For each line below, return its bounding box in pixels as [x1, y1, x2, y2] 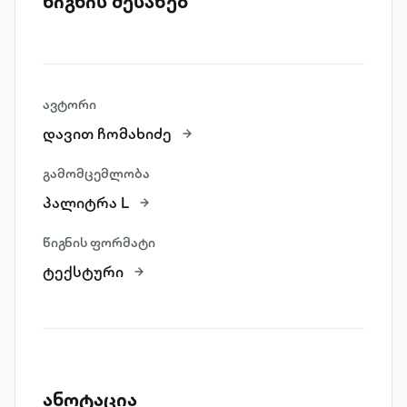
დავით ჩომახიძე [43, 123, 172, 144]
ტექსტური [43, 261, 124, 283]
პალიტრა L [43, 192, 129, 213]
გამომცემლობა [43, 164, 150, 183]
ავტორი [43, 95, 96, 114]
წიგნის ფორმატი [43, 233, 155, 252]
